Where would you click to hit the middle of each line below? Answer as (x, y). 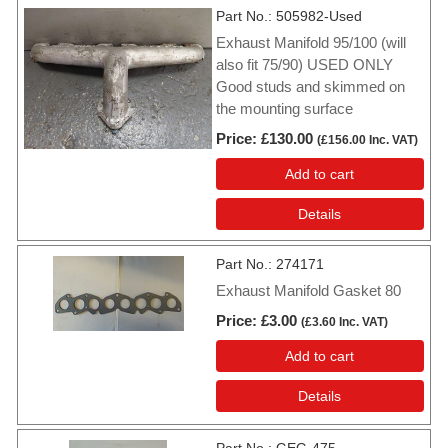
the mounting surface (284, 109)
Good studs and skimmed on (310, 87)
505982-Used (319, 16)
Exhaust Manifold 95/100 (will (311, 43)
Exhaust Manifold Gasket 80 (308, 291)
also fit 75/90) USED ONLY (304, 65)
